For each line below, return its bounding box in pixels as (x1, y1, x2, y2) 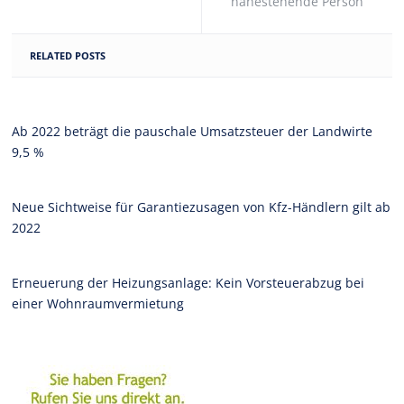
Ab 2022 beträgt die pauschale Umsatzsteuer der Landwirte (12, 122, 373, 140)
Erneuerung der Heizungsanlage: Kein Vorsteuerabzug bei (12, 273, 365, 291)
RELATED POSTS (30, 48, 106, 62)
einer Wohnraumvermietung (12, 294, 185, 312)
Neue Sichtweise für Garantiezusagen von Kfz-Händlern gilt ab (12, 197, 391, 216)
